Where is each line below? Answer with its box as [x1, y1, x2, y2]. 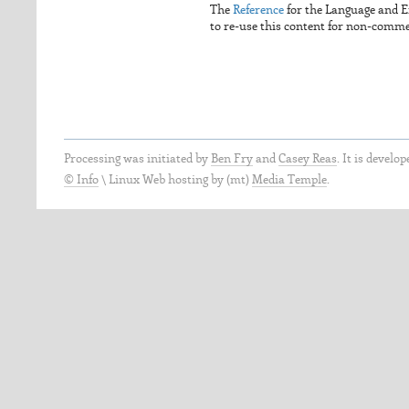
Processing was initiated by [64, 152, 211, 165]
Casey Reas [278, 152, 337, 165]
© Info [64, 173, 99, 186]
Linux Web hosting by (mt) [109, 173, 252, 186]
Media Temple [252, 173, 327, 186]
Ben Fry [211, 152, 253, 165]
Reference [233, 5, 284, 17]
